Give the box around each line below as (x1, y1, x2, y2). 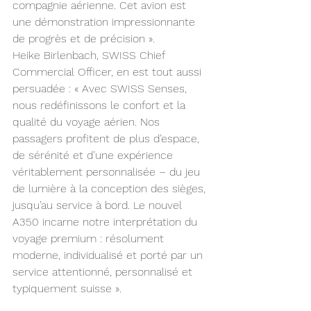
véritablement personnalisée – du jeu (12, 165, 203, 179)
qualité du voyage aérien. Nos (12, 115, 163, 129)
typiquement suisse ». (12, 282, 121, 296)
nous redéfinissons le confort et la (12, 99, 189, 112)
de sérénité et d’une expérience (12, 149, 176, 162)
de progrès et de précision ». (12, 32, 155, 46)
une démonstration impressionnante (12, 15, 199, 29)
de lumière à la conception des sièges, (12, 182, 209, 196)
